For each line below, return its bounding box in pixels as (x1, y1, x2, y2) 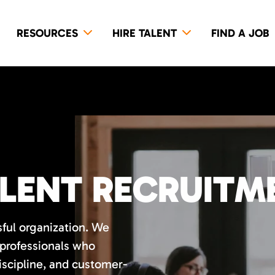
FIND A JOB (211, 26, 269, 40)
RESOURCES (16, 26, 78, 40)
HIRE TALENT (112, 26, 177, 40)
